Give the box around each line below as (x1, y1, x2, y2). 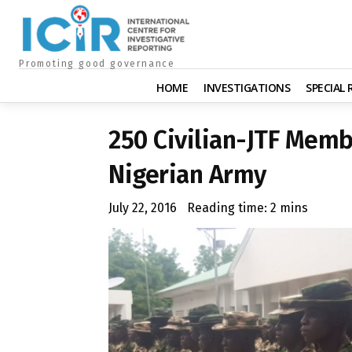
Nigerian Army (108, 159, 266, 189)
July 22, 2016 (108, 200, 177, 215)
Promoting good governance (19, 57, 175, 69)
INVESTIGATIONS (203, 79, 290, 95)
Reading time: (187, 200, 270, 215)
